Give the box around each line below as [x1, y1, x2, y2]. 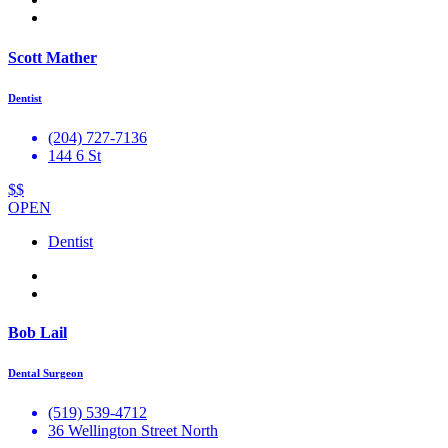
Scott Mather [8, 48, 97, 66]
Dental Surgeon [8, 366, 83, 379]
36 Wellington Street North [48, 421, 218, 439]
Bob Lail [8, 323, 67, 341]
